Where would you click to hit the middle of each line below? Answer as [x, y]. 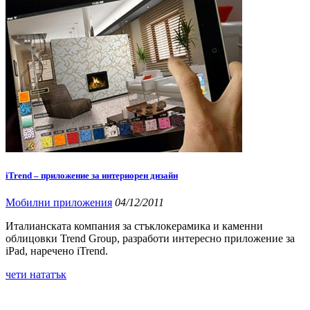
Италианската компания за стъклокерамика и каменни [134, 226]
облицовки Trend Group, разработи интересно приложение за [150, 239]
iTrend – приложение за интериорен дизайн [92, 176]
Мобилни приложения [59, 203]
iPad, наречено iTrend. [57, 251]
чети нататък [36, 275]
